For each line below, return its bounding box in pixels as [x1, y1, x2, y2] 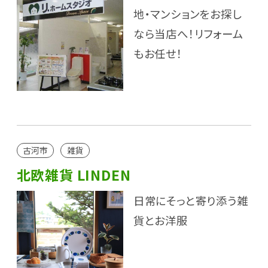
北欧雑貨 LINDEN [16, 164, 131, 185]
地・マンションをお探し [133, 6, 242, 22]
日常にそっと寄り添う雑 [133, 192, 248, 208]
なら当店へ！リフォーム [133, 26, 243, 42]
